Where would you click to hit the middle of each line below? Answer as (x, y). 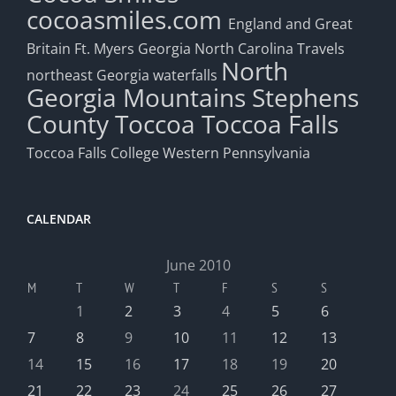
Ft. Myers (104, 49)
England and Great (290, 24)
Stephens (305, 98)
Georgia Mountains (136, 98)
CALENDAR (59, 219)
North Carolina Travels (270, 49)
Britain (49, 49)
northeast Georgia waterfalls (122, 76)
